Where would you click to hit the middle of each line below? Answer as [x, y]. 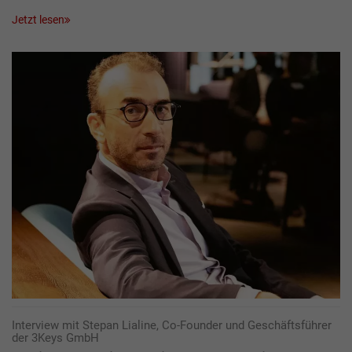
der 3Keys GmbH [55, 337]
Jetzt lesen [38, 20]
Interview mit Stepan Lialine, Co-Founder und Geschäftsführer [172, 325]
